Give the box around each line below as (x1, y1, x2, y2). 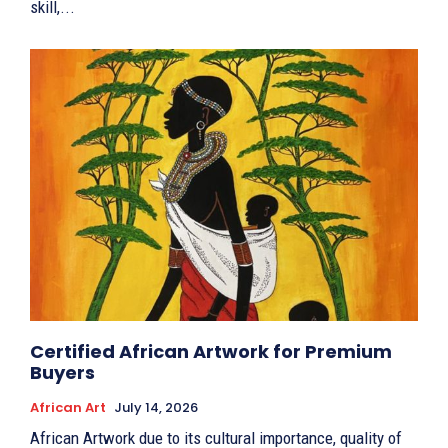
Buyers (30, 359, 95, 385)
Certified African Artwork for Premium (30, 338, 392, 364)
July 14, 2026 (114, 397, 198, 417)
